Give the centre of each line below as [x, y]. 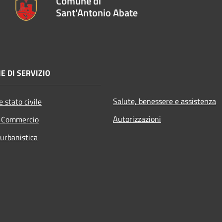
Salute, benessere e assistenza [165, 101]
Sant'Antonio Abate [97, 12]
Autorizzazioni [137, 119]
